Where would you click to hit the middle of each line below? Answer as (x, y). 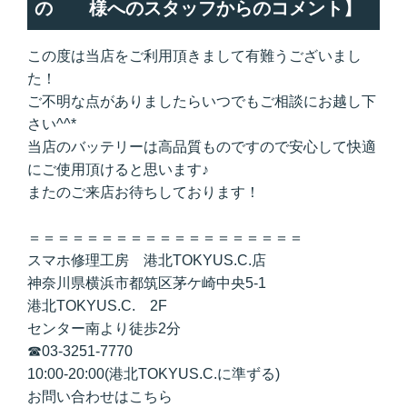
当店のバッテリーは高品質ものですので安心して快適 (202, 146)
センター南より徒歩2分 (104, 328)
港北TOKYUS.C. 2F (97, 305)
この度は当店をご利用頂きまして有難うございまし (194, 55)
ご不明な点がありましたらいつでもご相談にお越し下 (202, 101)
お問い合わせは (78, 396)
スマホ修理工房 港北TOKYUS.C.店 (147, 260)
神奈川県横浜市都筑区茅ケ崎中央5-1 (147, 283)
